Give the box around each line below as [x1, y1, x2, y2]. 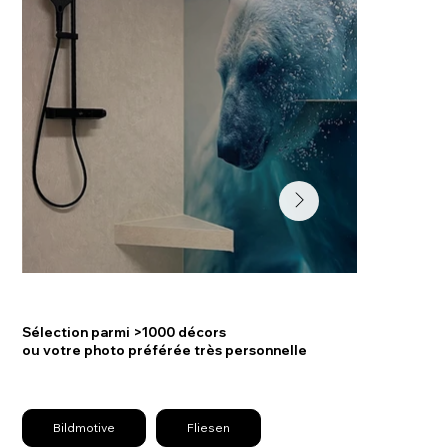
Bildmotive [53, 419, 116, 435]
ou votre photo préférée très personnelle [22, 341, 308, 358]
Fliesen [187, 419, 231, 435]
